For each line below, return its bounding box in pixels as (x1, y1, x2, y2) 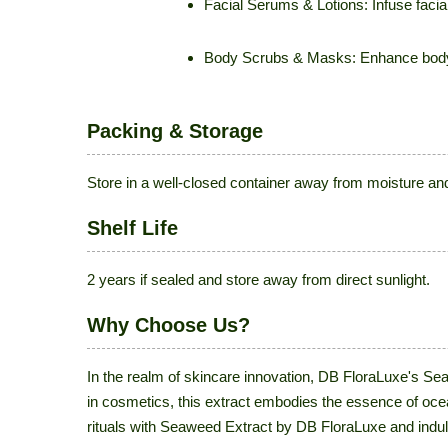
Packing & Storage (87, 120, 263, 142)
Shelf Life (87, 217, 178, 239)
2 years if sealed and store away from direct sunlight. (87, 271, 430, 288)
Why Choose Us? (87, 314, 250, 336)
